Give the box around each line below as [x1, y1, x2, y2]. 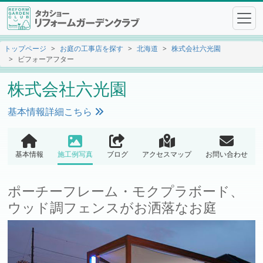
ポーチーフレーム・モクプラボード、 [8, 181, 244, 200]
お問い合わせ [205, 149, 248, 159]
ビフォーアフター [18, 54, 74, 64]
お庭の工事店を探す [60, 43, 123, 53]
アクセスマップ [142, 149, 192, 159]
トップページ [4, 43, 46, 53]
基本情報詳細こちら [8, 105, 95, 118]
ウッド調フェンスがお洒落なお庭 [8, 198, 217, 217]
